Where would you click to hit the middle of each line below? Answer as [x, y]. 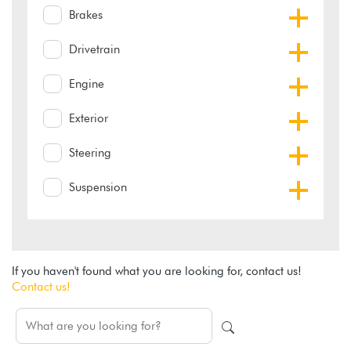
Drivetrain [94, 49]
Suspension [98, 187]
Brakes [86, 14]
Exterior [89, 118]
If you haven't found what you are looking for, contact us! [157, 271]
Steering [90, 152]
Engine [87, 83]
